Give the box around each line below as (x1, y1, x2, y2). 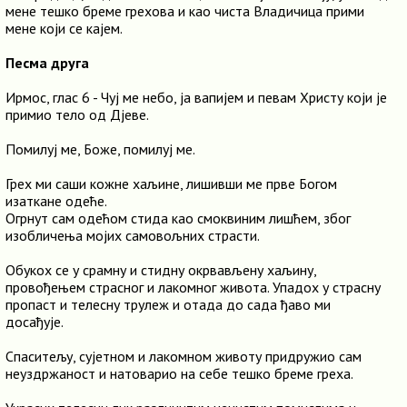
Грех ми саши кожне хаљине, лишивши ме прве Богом (5, 174, 337, 193)
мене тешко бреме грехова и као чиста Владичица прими (5, 2, 364, 20)
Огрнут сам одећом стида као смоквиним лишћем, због (5, 209, 351, 227)
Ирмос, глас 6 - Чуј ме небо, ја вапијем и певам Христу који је (5, 88, 387, 106)
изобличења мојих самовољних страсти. (5, 226, 260, 244)
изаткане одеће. (5, 192, 107, 210)
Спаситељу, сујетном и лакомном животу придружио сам (5, 347, 362, 365)
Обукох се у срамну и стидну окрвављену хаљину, (5, 261, 316, 279)
